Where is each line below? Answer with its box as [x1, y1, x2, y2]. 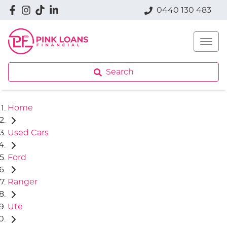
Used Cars [8, 128, 49, 137]
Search [105, 68, 134, 76]
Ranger [8, 178, 37, 186]
